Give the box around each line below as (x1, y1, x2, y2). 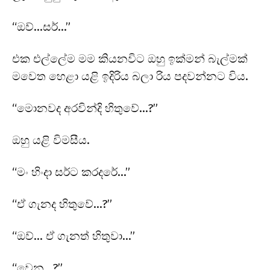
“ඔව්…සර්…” (12, 19, 71, 34)
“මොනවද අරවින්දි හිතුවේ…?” (12, 101, 158, 115)
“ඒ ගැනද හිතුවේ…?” (12, 196, 112, 211)
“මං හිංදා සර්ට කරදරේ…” (12, 165, 130, 179)
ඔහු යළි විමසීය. (12, 133, 90, 147)
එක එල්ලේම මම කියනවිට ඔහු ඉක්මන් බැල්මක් (12, 51, 248, 66)
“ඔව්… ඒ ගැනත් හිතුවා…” (12, 228, 135, 243)
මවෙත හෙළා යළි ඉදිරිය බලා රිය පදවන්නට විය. (12, 69, 248, 83)
